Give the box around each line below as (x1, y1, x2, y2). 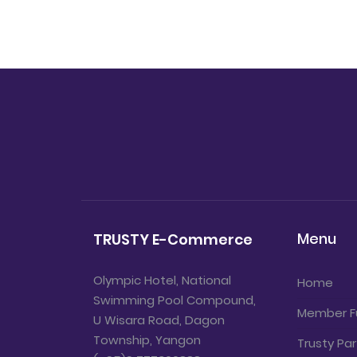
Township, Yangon (93, 331, 201, 348)
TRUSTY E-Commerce (93, 229, 253, 249)
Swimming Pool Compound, (93, 291, 256, 308)
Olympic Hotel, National (93, 271, 231, 288)
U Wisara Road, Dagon (93, 311, 225, 328)
